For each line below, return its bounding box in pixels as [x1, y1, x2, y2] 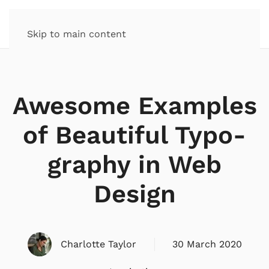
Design [93, 179, 176, 208]
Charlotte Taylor [60, 238, 136, 250]
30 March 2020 [172, 238, 242, 250]
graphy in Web [47, 150, 222, 179]
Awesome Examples [12, 91, 257, 120]
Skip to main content [27, 28, 126, 40]
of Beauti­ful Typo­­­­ [23, 120, 246, 150]
